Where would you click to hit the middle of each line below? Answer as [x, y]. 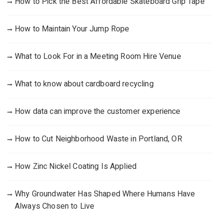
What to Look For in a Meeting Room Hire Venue [98, 56]
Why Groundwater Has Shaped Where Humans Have [105, 194]
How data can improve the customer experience [98, 111]
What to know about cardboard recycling [84, 84]
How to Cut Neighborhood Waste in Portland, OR [98, 139]
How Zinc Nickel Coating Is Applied [76, 166]
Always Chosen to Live [55, 206]
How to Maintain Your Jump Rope [72, 29]
